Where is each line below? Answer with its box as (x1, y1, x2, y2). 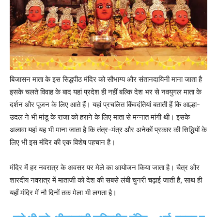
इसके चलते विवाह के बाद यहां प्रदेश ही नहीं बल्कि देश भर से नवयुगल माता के (10, 87, 201, 96)
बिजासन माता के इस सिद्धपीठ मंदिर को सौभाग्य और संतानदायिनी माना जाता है (10, 74, 202, 84)
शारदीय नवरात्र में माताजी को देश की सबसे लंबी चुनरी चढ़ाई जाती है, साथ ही (10, 175, 202, 185)
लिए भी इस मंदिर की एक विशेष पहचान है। (10, 137, 115, 147)
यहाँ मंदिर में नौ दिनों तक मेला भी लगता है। (10, 187, 117, 197)
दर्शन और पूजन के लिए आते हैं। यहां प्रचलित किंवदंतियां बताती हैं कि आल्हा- (10, 99, 200, 109)
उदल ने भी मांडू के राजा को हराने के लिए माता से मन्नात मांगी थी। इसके (10, 112, 190, 122)
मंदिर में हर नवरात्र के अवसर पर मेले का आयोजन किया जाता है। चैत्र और (10, 162, 200, 172)
